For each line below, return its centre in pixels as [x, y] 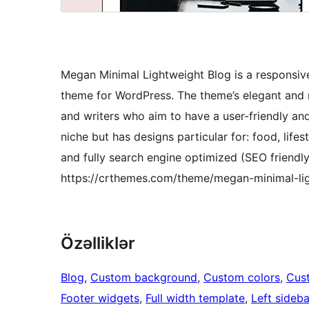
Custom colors [242, 278]
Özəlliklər [98, 243]
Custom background [144, 278]
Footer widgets [100, 298]
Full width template [195, 298]
